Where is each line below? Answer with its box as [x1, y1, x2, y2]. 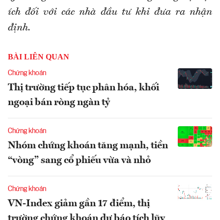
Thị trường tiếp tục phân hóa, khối [8, 82, 159, 93]
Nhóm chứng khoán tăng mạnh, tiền [8, 140, 168, 151]
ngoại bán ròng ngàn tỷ [8, 97, 110, 108]
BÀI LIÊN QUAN [8, 52, 69, 61]
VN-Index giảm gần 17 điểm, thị [8, 198, 150, 209]
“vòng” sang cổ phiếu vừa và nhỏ [8, 155, 151, 165]
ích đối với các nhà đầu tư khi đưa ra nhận [8, 7, 212, 17]
